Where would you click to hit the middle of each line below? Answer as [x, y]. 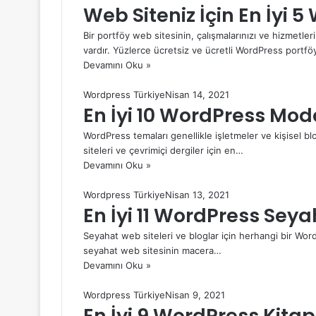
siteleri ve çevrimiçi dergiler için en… [163, 150]
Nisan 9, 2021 [195, 294]
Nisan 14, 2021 [197, 94]
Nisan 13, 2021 [197, 194]
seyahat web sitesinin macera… [152, 250]
